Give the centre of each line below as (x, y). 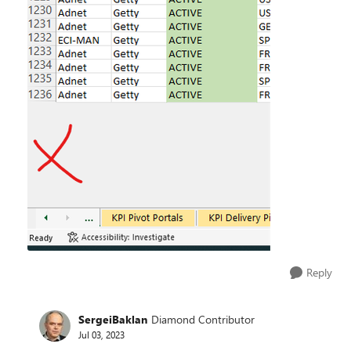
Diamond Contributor (203, 319)
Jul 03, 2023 (101, 334)
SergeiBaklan (113, 319)
